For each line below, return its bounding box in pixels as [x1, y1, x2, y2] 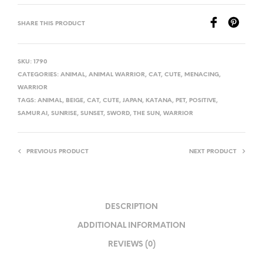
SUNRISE [51, 110, 77, 117]
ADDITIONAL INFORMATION [77, 221, 186, 230]
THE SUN [133, 110, 160, 117]
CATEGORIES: [18, 72, 60, 79]
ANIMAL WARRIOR [89, 72, 145, 79]
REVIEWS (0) [107, 240, 156, 248]
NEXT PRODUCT [189, 149, 237, 156]
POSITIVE [189, 97, 216, 104]
